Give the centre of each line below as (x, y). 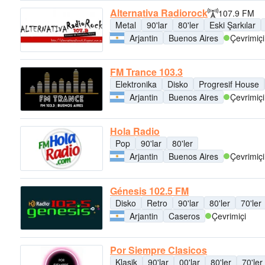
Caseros (184, 216)
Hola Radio (135, 131)
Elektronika (136, 84)
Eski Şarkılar (232, 25)
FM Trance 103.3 (146, 72)
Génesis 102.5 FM (149, 190)
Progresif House (229, 84)
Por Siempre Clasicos (159, 250)
